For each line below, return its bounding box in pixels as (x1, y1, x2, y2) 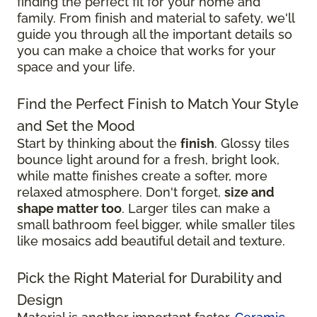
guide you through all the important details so (17, 26, 292, 42)
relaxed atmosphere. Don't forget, (17, 184, 224, 200)
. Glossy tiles (214, 135, 289, 151)
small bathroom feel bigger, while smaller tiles (17, 217, 295, 232)
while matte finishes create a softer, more (17, 168, 267, 183)
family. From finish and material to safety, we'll (17, 10, 294, 25)
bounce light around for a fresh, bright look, (17, 151, 279, 167)
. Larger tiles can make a (122, 200, 270, 216)
